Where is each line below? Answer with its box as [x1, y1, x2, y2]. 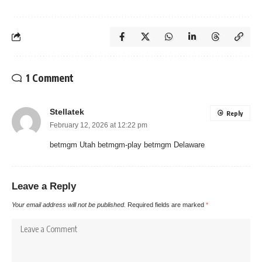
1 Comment [26, 71, 74, 84]
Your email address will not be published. [12, 201, 126, 208]
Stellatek [50, 107, 84, 116]
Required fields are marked [127, 201, 206, 208]
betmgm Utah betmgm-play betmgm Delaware [50, 140, 205, 149]
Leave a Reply [12, 180, 76, 192]
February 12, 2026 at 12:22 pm [50, 120, 147, 129]
